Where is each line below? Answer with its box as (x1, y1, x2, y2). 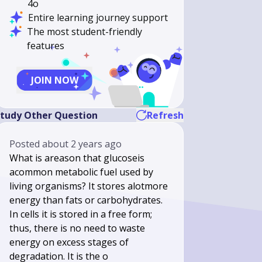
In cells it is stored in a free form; (9, 208, 153, 220)
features (27, 39, 64, 52)
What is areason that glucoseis (9, 151, 145, 164)
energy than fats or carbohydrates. (9, 194, 163, 206)
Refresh (146, 109, 184, 122)
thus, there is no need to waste (9, 222, 146, 235)
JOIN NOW (30, 74, 78, 87)
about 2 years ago (42, 137, 122, 150)
